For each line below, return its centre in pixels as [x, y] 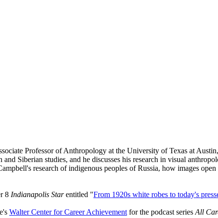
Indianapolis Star [37, 194]
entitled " [79, 194]
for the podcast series [161, 212]
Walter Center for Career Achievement [68, 212]
